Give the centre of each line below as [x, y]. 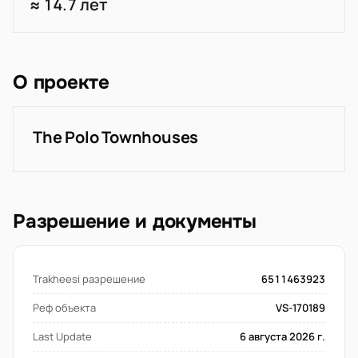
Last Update [62, 336]
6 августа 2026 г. [282, 336]
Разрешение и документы [135, 221]
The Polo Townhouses [116, 137]
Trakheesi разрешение [89, 279]
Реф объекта [64, 308]
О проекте [61, 82]
